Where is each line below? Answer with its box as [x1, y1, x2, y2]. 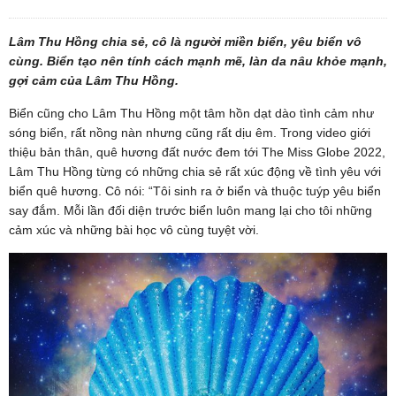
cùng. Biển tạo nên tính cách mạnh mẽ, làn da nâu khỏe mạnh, [9, 53, 387, 68]
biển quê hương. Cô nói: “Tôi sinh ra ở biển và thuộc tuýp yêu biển [9, 183, 381, 198]
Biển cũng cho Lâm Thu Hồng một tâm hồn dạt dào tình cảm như [9, 105, 374, 120]
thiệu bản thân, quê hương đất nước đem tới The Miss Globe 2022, [9, 144, 385, 159]
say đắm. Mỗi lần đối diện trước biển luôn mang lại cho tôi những [9, 202, 372, 217]
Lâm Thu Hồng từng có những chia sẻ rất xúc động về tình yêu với [9, 164, 381, 179]
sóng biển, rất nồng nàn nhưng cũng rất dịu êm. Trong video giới [9, 125, 370, 140]
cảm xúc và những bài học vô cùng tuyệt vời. [9, 222, 259, 237]
